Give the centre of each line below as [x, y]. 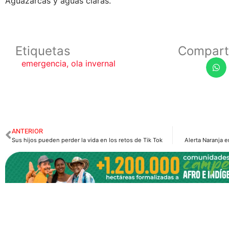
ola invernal [93, 63]
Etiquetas [43, 51]
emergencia [44, 63]
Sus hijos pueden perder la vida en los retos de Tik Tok [87, 140]
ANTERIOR [27, 131]
